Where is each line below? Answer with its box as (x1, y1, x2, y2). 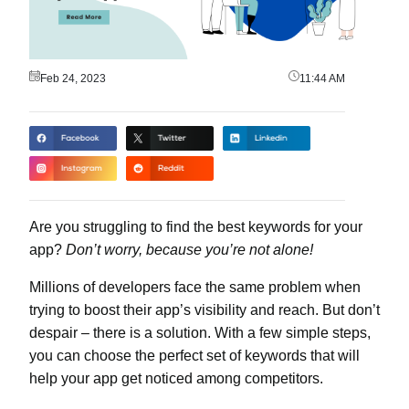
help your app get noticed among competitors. (29, 370, 323, 386)
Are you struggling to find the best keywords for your (29, 218, 362, 235)
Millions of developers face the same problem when (29, 278, 361, 295)
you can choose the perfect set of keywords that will (29, 347, 360, 363)
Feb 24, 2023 (40, 72, 106, 85)
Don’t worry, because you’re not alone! (66, 241, 313, 257)
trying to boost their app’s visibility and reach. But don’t (29, 301, 380, 318)
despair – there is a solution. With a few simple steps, (29, 324, 371, 341)
